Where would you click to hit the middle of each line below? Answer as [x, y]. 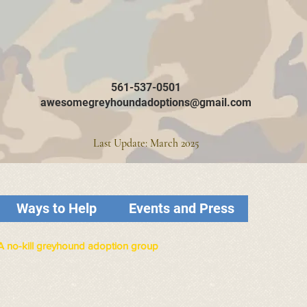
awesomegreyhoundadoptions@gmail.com [146, 102]
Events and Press [181, 208]
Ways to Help [56, 208]
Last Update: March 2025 [146, 143]
